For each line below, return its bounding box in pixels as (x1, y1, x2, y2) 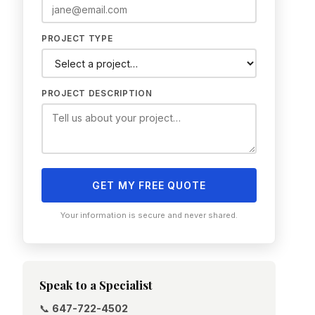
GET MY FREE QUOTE (92, 179, 206, 191)
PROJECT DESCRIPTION (41, 89, 153, 98)
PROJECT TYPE (41, 34, 113, 44)
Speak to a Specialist (39, 277, 153, 292)
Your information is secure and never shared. (60, 210, 238, 220)
